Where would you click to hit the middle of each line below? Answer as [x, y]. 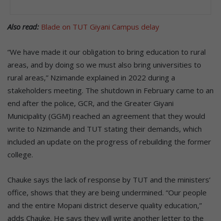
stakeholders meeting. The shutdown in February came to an [110, 90]
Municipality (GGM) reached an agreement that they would [106, 116]
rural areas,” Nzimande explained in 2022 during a [91, 77]
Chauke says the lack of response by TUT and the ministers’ [109, 179]
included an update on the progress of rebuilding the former [109, 141]
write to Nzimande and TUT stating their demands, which [105, 129]
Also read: [24, 26]
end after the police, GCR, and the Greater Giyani [91, 103]
